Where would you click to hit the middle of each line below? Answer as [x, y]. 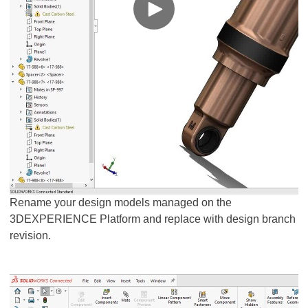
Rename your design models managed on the [121, 202]
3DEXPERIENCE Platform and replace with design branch [153, 219]
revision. [30, 235]
